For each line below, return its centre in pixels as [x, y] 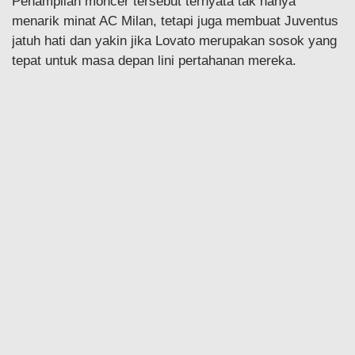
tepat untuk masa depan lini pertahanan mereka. [154, 60]
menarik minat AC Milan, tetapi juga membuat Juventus [175, 21]
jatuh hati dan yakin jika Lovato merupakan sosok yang [174, 40]
